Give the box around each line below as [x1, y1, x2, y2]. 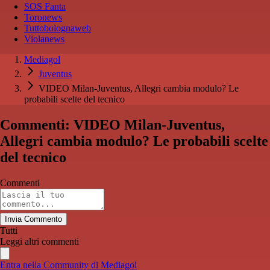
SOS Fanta [24, 1, 66, 12]
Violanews [24, 34, 64, 45]
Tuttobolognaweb [24, 23, 91, 34]
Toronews [24, 12, 62, 23]
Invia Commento [5, 215, 62, 224]
